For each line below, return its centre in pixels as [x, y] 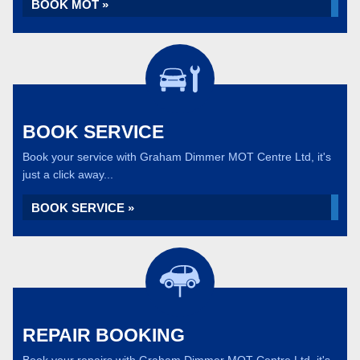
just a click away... [68, 174]
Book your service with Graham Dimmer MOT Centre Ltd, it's [177, 157]
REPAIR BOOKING [104, 335]
